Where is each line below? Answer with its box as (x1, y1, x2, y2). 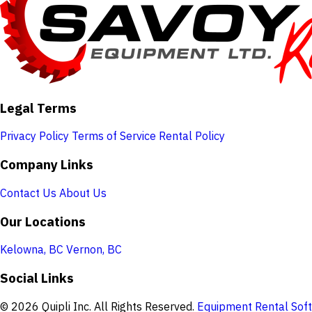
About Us (59, 185, 107, 200)
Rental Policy (159, 129, 225, 143)
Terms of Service (72, 129, 156, 143)
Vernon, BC (66, 242, 122, 257)
